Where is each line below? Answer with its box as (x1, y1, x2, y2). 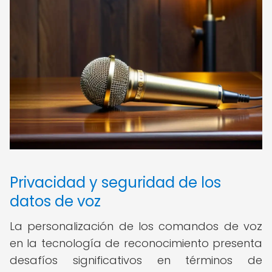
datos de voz (10, 191, 101, 211)
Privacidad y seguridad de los (10, 172, 221, 192)
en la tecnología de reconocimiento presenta (10, 236, 262, 251)
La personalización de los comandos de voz (10, 219, 262, 234)
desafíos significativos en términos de (10, 253, 262, 268)
